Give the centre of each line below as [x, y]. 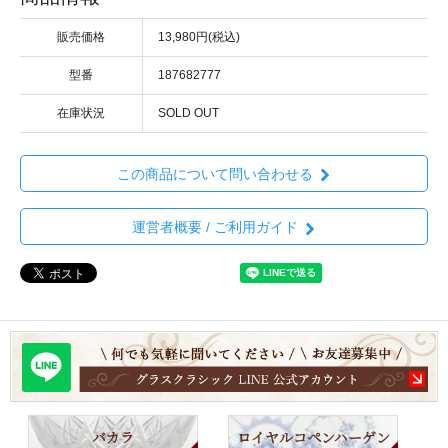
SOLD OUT [188, 112]
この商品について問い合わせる [214, 174]
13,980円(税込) [199, 36]
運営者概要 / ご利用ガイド [214, 227]
